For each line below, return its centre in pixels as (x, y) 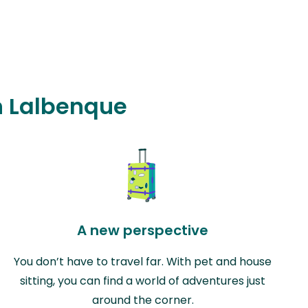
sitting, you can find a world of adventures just (143, 280)
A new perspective (143, 230)
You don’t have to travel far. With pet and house (143, 261)
